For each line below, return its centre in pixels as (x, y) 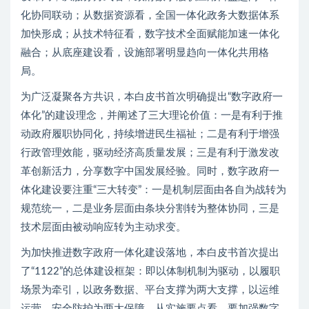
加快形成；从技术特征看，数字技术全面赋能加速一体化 (150, 34)
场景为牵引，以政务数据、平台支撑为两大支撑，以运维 (150, 290)
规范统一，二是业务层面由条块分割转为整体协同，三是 (150, 209)
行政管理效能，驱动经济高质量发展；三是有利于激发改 (150, 153)
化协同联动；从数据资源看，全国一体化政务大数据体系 (150, 16)
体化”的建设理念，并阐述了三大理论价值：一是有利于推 (152, 116)
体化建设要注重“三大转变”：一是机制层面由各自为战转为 (153, 190)
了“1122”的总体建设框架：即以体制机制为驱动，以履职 (150, 272)
